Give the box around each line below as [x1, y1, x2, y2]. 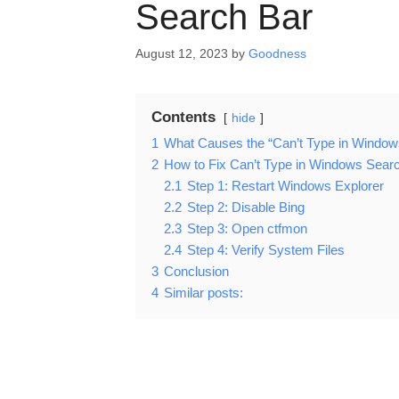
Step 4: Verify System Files [187, 242, 345, 258]
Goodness [248, 46, 306, 61]
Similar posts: [164, 285, 243, 301]
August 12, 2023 [135, 46, 228, 61]
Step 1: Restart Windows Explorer [187, 178, 384, 194]
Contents [151, 109, 216, 126]
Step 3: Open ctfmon [187, 221, 307, 237]
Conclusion [164, 264, 229, 280]
